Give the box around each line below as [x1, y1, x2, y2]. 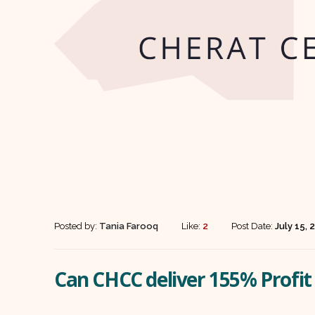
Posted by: [54, 221, 99, 232]
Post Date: [231, 221, 275, 232]
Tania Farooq [99, 221, 158, 232]
